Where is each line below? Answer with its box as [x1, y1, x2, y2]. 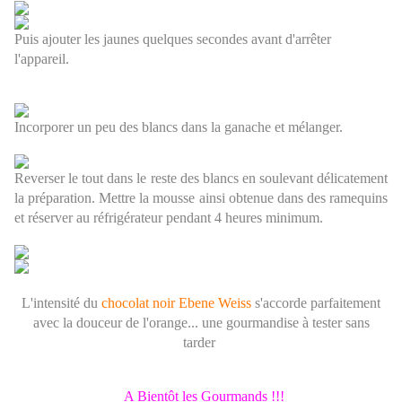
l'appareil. [14, 51, 69, 67]
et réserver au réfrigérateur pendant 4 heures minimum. [14, 210, 323, 226]
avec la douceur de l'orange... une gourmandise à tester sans [32, 315, 370, 331]
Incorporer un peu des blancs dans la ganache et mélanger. [14, 119, 346, 135]
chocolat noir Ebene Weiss [101, 295, 251, 311]
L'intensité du [22, 295, 101, 311]
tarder [183, 335, 219, 351]
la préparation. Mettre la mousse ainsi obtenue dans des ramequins [14, 190, 388, 206]
